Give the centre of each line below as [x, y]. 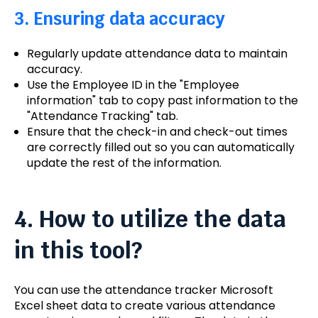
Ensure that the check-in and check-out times [157, 132]
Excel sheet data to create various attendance [145, 305]
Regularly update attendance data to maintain [157, 54]
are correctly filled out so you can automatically [160, 148]
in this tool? [78, 251]
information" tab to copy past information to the [162, 101]
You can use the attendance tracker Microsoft [144, 290]
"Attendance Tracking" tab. [102, 116]
